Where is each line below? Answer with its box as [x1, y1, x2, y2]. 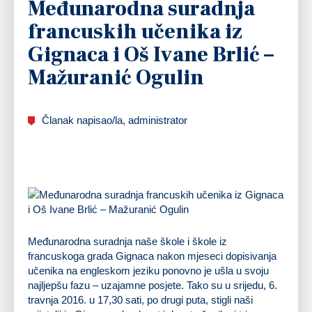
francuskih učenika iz [28, 17, 242, 45]
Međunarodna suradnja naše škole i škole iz [28, 235, 227, 247]
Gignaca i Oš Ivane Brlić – [28, 40, 274, 68]
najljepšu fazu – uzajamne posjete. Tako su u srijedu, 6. [28, 279, 277, 291]
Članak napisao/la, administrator [42, 114, 187, 126]
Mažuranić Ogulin [28, 63, 204, 91]
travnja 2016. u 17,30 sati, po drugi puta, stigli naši [28, 293, 253, 306]
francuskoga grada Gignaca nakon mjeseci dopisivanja [28, 249, 276, 262]
